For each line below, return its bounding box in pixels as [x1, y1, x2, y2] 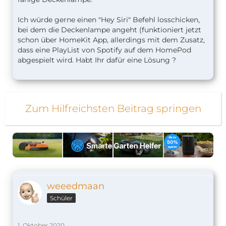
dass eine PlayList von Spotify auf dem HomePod [18, 45, 191, 54]
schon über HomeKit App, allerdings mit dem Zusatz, [18, 35, 205, 44]
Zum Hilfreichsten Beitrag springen [25, 102, 201, 115]
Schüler [50, 194, 73, 202]
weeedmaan [47, 181, 104, 192]
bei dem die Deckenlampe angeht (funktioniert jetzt [18, 25, 201, 34]
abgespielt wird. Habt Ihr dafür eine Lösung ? [18, 55, 176, 65]
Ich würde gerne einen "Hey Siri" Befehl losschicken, [18, 15, 200, 24]
